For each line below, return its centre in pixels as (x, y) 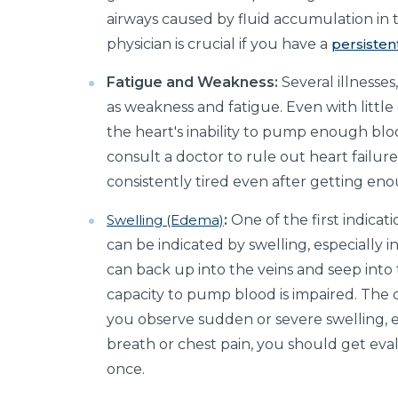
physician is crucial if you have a (219, 44)
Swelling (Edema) (165, 220)
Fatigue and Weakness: (192, 83)
